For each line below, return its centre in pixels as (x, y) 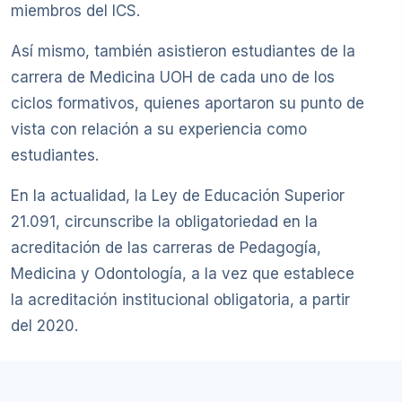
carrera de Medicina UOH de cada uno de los (173, 78)
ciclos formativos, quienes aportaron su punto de (188, 104)
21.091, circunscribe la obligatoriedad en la (164, 222)
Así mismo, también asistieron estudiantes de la (183, 52)
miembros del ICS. (75, 11)
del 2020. (44, 326)
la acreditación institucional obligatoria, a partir (180, 300)
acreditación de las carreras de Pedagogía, (166, 248)
